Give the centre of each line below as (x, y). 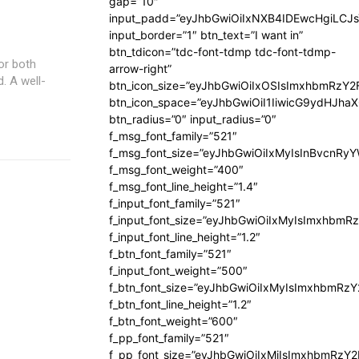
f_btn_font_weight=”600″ (173, 321)
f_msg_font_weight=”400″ (176, 169)
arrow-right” (140, 69)
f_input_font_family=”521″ (175, 203)
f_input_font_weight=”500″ (178, 270)
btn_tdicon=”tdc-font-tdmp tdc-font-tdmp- (222, 52)
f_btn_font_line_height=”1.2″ (180, 304)
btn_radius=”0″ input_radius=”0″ (193, 119)
